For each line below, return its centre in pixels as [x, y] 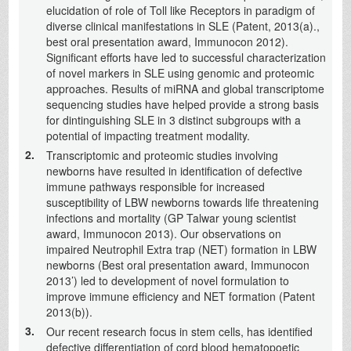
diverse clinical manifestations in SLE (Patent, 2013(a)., [183, 25]
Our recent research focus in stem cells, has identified [179, 331]
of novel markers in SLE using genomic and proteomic [180, 72]
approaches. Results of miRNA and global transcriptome [185, 88]
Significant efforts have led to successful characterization [186, 57]
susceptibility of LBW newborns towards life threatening [182, 202]
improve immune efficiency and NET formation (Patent [180, 296]
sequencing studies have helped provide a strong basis [182, 104]
